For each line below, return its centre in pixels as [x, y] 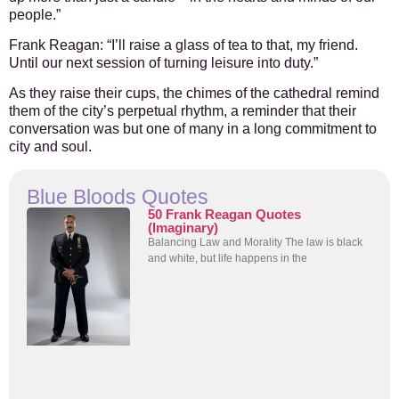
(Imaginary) [183, 227]
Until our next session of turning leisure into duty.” [163, 63]
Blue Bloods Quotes [118, 196]
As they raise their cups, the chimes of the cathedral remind [194, 94]
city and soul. [50, 147]
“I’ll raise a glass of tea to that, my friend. [231, 45]
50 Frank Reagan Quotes [225, 214]
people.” [35, 14]
